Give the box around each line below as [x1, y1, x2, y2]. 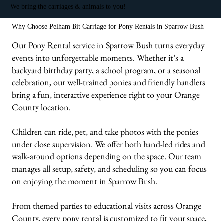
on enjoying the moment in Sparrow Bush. [12, 175, 158, 186]
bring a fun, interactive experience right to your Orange [12, 88, 200, 100]
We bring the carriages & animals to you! [10, 2, 126, 10]
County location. [12, 101, 71, 112]
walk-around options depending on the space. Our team [12, 150, 202, 162]
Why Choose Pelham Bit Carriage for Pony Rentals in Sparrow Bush [12, 22, 204, 30]
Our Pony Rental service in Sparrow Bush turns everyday [12, 39, 205, 51]
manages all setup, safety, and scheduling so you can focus [12, 162, 207, 174]
